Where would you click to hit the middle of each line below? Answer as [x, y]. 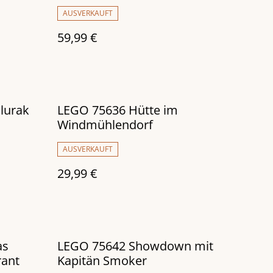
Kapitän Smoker [102, 261]
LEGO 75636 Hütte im [118, 110]
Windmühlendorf [105, 125]
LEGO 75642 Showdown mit [135, 246]
